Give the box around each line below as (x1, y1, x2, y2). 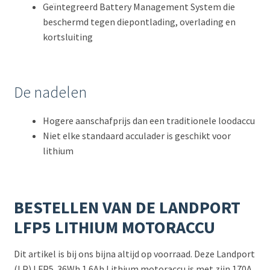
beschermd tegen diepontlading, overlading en (42, 16, 236, 28)
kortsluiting (42, 31, 93, 43)
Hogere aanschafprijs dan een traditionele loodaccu (42, 115, 255, 127)
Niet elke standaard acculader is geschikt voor (42, 130, 231, 142)
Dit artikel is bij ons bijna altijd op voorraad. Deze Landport (13, 247, 255, 260)
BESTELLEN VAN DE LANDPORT (13, 196, 240, 218)
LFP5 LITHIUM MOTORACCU (13, 216, 215, 238)
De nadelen (13, 83, 87, 102)
